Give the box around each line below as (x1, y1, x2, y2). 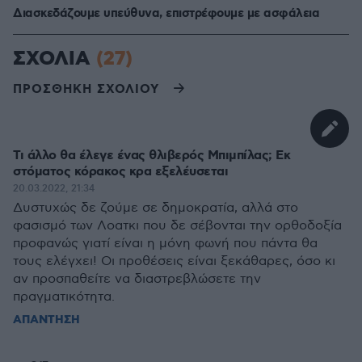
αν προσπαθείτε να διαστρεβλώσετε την (13, 271, 261, 287)
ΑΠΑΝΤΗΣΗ (13, 313, 80, 327)
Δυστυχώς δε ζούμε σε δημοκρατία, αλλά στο (13, 200, 298, 216)
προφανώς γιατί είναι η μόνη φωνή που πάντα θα (13, 236, 318, 251)
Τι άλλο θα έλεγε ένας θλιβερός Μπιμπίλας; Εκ (13, 147, 290, 164)
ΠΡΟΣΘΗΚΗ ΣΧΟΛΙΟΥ (13, 81, 159, 98)
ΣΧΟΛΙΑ (13, 46, 96, 72)
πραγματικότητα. (13, 289, 115, 305)
